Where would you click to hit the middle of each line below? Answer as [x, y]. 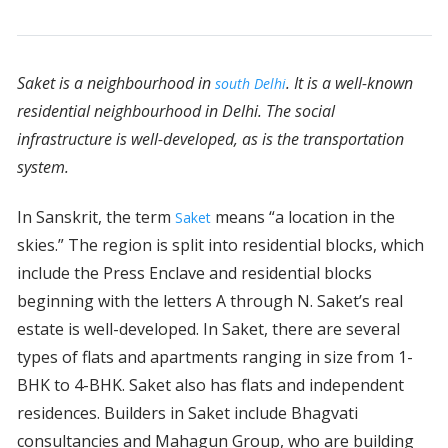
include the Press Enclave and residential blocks [194, 273]
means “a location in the [302, 217]
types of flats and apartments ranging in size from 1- [214, 357]
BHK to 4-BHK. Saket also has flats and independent [210, 385]
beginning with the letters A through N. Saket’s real [209, 301]
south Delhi [250, 84]
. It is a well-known [349, 83]
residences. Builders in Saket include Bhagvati [187, 413]
